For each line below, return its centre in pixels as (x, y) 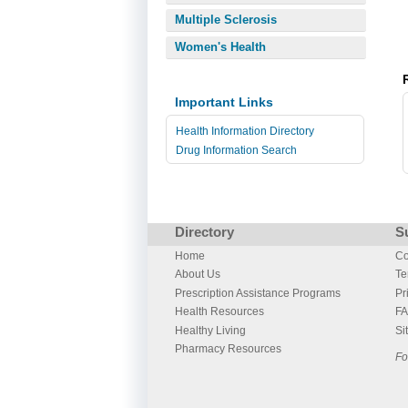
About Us (198, 275)
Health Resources (219, 312)
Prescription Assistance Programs (258, 293)
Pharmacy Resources (228, 349)
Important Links (224, 102)
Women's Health (220, 47)
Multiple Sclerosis (226, 20)
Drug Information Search (236, 150)
